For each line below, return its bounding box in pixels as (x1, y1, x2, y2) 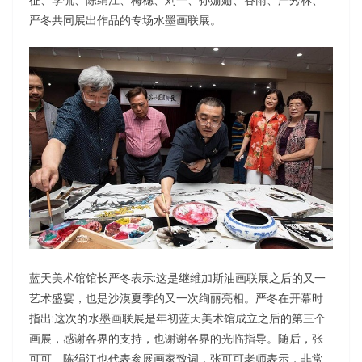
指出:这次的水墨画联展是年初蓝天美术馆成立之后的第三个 (29, 310, 326, 326)
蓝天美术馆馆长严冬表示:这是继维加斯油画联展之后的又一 (29, 270, 326, 286)
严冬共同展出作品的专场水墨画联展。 (29, 12, 221, 28)
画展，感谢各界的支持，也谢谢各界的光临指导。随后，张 (29, 330, 323, 347)
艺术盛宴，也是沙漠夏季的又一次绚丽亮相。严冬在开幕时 (29, 290, 323, 306)
